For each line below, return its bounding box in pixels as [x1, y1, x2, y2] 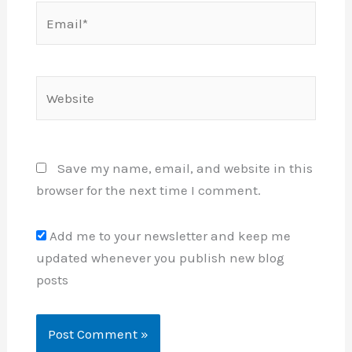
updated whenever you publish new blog [35, 250, 284, 266]
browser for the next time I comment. [35, 182, 261, 199]
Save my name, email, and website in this [57, 160, 313, 177]
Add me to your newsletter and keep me [49, 228, 291, 244]
